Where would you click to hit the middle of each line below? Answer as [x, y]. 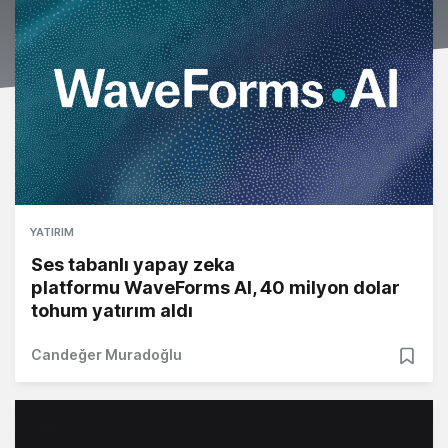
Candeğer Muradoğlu [106, 355]
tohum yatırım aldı [112, 311]
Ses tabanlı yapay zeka [133, 265]
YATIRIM [52, 232]
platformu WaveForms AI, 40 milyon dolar [215, 288]
